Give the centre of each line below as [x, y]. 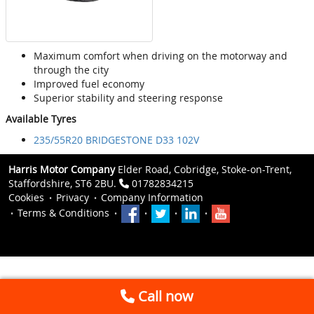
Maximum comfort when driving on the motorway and [161, 56]
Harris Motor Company [62, 170]
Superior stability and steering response [128, 98]
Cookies [26, 198]
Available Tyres [41, 119]
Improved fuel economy [89, 84]
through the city [71, 70]
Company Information [152, 198]
